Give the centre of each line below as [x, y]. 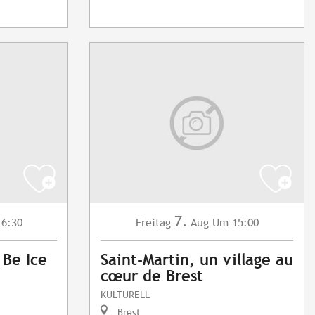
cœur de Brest [152, 276]
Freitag [153, 223]
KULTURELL [125, 295]
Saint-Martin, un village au [197, 260]
